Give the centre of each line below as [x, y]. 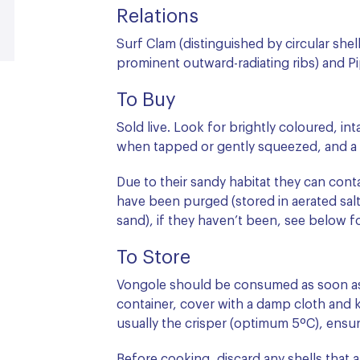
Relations [157, 17]
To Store [153, 258]
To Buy [146, 100]
